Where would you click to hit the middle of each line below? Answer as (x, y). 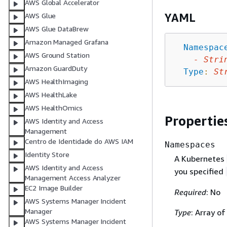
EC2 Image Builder (54, 188)
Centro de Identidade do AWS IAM (79, 141)
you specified (200, 172)
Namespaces (190, 145)
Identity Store (47, 155)
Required (190, 192)
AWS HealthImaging (56, 82)
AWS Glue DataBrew (57, 29)
